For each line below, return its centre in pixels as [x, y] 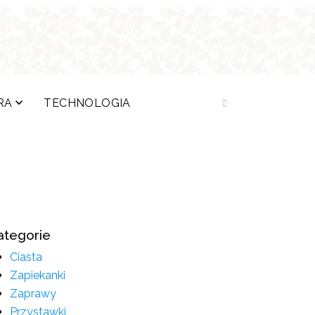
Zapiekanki [38, 275]
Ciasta [26, 257]
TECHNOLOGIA [87, 103]
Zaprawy [33, 294]
